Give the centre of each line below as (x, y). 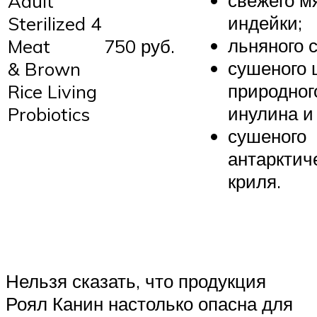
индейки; (265, 23)
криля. (254, 181)
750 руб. (139, 46)
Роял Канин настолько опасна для (149, 304)
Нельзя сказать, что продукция (136, 281)
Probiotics (49, 114)
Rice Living (52, 91)
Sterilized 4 (54, 23)
